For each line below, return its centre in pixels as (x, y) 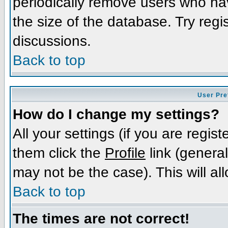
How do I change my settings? (116, 114)
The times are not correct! (101, 218)
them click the (59, 153)
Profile (125, 153)
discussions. (52, 41)
